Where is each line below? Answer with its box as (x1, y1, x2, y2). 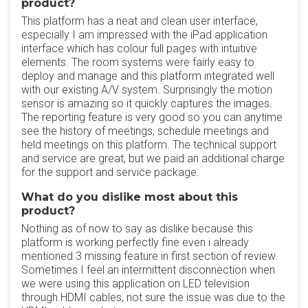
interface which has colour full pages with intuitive (21, 42, 257, 55)
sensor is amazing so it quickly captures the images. (21, 97, 272, 110)
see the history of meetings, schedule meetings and (21, 124, 269, 137)
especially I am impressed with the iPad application (21, 28, 267, 41)
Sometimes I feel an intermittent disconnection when (21, 263, 275, 276)
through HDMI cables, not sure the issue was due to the (21, 291, 285, 304)
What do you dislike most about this (21, 190, 238, 203)
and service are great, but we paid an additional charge (21, 152, 285, 165)
